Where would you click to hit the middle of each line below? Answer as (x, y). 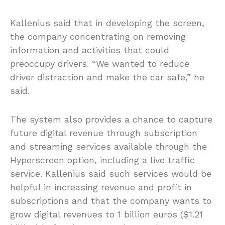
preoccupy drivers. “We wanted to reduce (100, 64)
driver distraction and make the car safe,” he (107, 77)
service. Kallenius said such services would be (111, 174)
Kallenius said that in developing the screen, (107, 23)
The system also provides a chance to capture (111, 120)
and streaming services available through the (108, 147)
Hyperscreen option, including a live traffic (102, 160)
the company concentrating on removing (98, 37)
